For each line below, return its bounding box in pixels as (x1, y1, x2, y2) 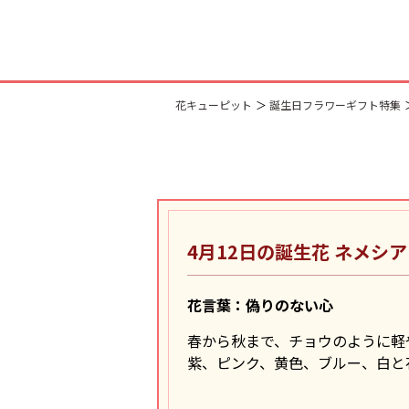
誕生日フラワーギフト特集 (269, 97, 401, 112)
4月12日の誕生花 (187, 238, 334, 265)
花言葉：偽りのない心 (187, 294, 333, 316)
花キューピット (175, 97, 252, 112)
